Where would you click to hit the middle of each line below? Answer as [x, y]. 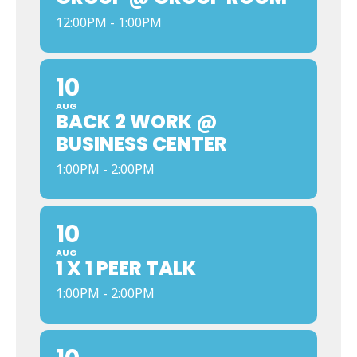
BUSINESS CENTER [141, 144]
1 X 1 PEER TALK [126, 268]
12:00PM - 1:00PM [109, 22]
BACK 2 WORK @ [137, 122]
